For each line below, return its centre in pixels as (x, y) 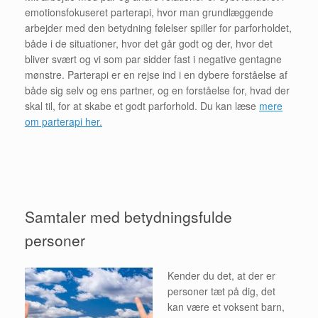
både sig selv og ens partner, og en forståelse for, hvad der (157, 90)
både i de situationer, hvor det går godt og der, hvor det (149, 43)
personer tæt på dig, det (221, 291)
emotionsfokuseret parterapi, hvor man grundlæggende (149, 12)
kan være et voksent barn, (226, 307)
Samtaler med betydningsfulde (128, 216)
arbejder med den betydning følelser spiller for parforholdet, (158, 27)
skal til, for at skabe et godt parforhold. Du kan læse (142, 105)
